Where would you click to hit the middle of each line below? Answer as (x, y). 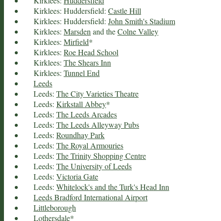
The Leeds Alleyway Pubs (98, 124)
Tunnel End (82, 73)
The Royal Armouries (90, 145)
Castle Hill (125, 10)
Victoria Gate (77, 176)
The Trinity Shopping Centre (101, 155)
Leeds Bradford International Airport (91, 197)
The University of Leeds (94, 166)
